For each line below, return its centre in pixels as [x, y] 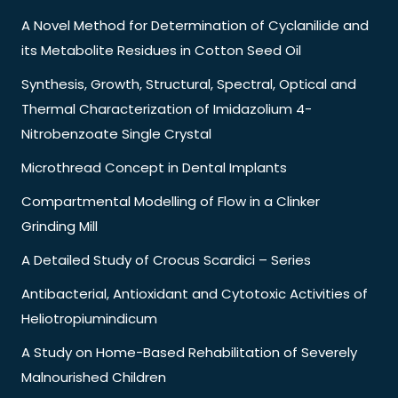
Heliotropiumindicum [89, 318]
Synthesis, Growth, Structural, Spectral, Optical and [189, 84]
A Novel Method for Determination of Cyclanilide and [195, 25]
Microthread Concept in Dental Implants [154, 167]
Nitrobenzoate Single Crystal [116, 133]
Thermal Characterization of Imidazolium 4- [167, 108]
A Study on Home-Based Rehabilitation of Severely [189, 352]
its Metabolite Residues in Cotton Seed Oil [161, 50]
